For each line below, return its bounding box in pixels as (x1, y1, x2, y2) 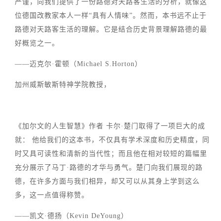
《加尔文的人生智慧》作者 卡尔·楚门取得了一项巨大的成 (15, 122, 205, 130)
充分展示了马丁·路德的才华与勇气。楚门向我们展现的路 (15, 164, 203, 172)
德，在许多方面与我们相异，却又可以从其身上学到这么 (15, 178, 200, 185)
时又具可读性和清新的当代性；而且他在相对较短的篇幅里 (15, 150, 207, 158)
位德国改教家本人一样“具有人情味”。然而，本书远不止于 (15, 12, 207, 20)
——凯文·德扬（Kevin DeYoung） (15, 212, 131, 220)
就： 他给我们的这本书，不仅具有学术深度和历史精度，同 (15, 136, 210, 144)
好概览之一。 (15, 39, 62, 47)
